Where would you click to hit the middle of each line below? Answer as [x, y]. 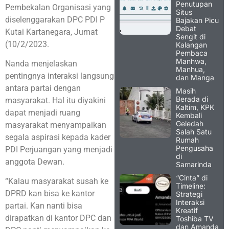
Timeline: [191, 186]
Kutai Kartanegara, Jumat [51, 32]
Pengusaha [194, 148]
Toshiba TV [195, 218]
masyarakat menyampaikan [56, 125]
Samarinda [194, 164]
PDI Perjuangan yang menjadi [59, 150]
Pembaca [192, 53]
